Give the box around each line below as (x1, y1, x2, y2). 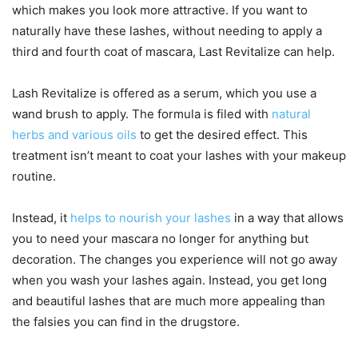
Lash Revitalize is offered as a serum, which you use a (12, 86, 316, 101)
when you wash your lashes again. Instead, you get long (12, 272, 327, 288)
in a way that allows (231, 210, 344, 225)
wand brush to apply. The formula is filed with (12, 106, 272, 121)
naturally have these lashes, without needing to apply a (12, 23, 322, 38)
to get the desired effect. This (137, 127, 308, 142)
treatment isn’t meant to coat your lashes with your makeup (12, 148, 346, 163)
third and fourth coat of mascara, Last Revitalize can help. (12, 44, 335, 59)
